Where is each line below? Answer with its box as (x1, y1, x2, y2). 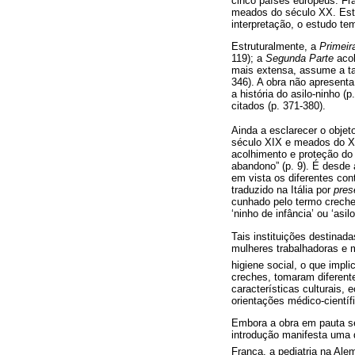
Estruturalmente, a (231, 40, 319, 52)
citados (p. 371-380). (231, 99, 326, 112)
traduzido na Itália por (231, 184, 334, 197)
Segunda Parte (265, 52, 334, 64)
